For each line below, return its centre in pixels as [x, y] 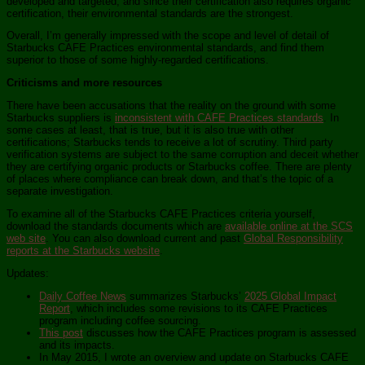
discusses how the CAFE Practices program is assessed [220, 333]
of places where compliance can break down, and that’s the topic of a [170, 179]
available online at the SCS [289, 226]
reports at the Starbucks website [83, 251]
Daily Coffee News [83, 297]
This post [61, 333]
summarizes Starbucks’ [185, 297]
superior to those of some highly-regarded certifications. [138, 60]
